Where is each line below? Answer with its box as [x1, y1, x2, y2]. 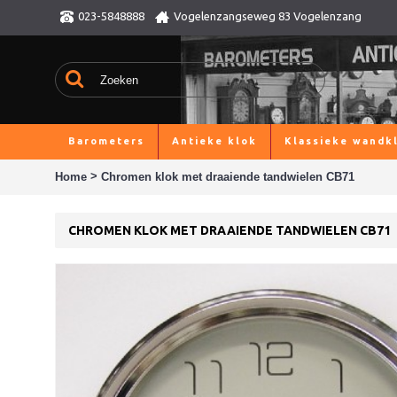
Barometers [68, 136, 144, 146]
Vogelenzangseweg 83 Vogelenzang [174, 10, 362, 23]
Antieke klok [172, 136, 257, 146]
